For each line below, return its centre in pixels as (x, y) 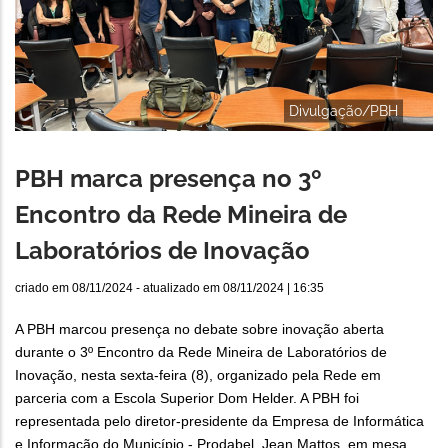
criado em (43, 288)
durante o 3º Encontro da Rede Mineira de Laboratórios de (201, 352)
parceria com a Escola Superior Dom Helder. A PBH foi (187, 398)
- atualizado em (178, 288)
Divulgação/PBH (343, 110)
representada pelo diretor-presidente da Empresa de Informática (219, 421)
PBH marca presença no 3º (168, 179)
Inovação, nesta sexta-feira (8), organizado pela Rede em (198, 375)
